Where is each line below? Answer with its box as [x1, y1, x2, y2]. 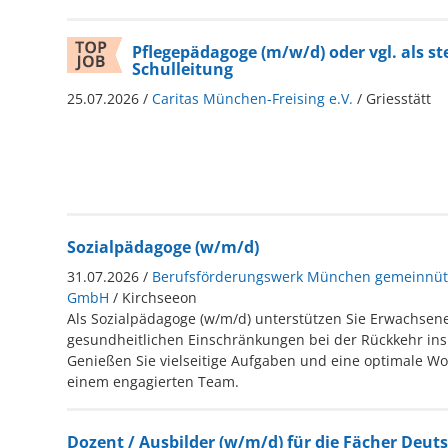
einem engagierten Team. [66, 371, 239, 391]
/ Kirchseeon [112, 287, 197, 307]
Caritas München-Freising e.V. [151, 88, 353, 108]
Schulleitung [131, 57, 233, 80]
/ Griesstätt [356, 88, 431, 108]
